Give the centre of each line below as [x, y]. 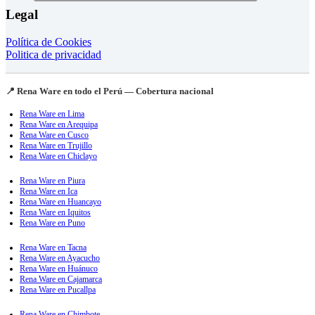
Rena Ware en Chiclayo [58, 156]
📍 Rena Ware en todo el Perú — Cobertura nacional [110, 91]
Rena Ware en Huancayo [60, 202]
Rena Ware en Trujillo [56, 146]
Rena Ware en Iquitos [55, 213]
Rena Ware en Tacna [53, 248]
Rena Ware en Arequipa [59, 125]
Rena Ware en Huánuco [59, 269]
